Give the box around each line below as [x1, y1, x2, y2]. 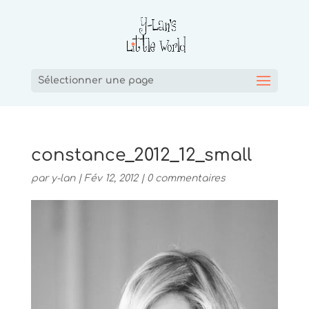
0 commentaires [146, 173, 226, 183]
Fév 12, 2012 [83, 173, 138, 183]
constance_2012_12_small [30, 146, 252, 165]
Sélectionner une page [37, 75, 154, 86]
